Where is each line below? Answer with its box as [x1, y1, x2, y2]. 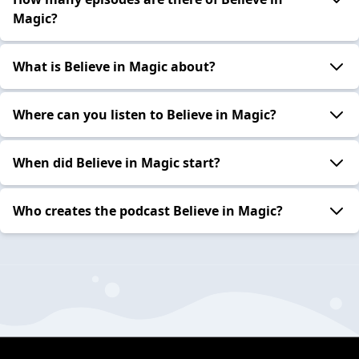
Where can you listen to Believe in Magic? [13, 105, 276, 123]
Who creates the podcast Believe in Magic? [13, 201, 283, 220]
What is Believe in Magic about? [13, 57, 216, 75]
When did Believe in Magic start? [13, 153, 220, 171]
